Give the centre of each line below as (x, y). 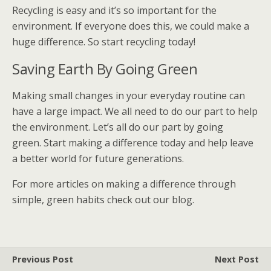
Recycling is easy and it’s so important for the (114, 10)
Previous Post (43, 259)
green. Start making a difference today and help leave (133, 143)
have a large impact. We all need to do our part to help (135, 111)
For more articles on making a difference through (124, 184)
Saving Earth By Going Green (105, 69)
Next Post (237, 259)
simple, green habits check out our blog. (103, 200)
